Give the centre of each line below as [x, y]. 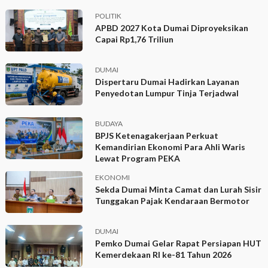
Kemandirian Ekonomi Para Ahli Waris [170, 147]
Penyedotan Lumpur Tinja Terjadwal [167, 93]
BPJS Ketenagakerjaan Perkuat [157, 136]
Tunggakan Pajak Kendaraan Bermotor [173, 201]
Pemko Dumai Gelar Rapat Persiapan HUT [179, 243]
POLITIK [109, 16]
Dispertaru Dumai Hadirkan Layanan [167, 82]
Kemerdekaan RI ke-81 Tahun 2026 [164, 255]
